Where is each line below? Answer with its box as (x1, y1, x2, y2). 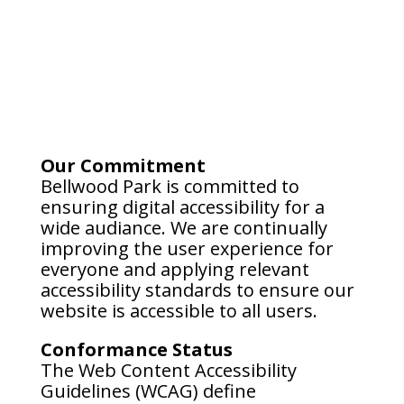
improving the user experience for (40, 236, 334, 261)
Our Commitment (40, 153, 206, 178)
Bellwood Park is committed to (40, 174, 299, 198)
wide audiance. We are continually (40, 216, 327, 240)
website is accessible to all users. (40, 298, 317, 323)
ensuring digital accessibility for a (40, 195, 325, 219)
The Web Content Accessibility (40, 358, 297, 382)
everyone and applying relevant (40, 257, 309, 281)
